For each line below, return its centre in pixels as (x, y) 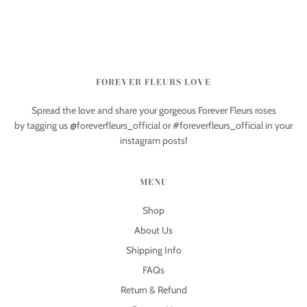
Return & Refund (153, 290)
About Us (153, 231)
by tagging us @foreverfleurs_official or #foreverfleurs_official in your (153, 126)
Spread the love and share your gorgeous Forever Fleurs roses (153, 111)
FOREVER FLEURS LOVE (153, 82)
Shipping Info (153, 250)
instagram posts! (153, 141)
